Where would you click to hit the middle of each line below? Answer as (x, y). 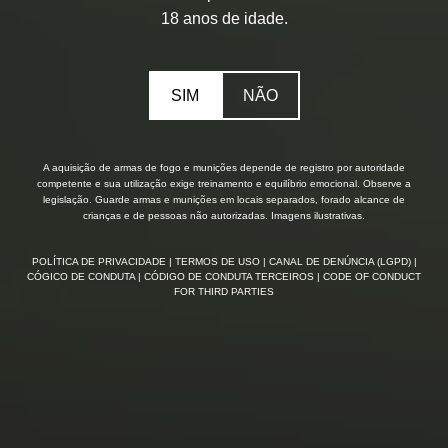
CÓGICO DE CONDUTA (82, 277)
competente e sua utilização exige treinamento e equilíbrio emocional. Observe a (224, 184)
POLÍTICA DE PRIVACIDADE (100, 262)
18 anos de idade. (224, 19)
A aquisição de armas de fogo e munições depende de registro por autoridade (224, 168)
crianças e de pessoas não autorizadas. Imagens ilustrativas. (224, 216)
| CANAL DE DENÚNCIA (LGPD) (338, 262)
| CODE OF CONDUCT (369, 277)
